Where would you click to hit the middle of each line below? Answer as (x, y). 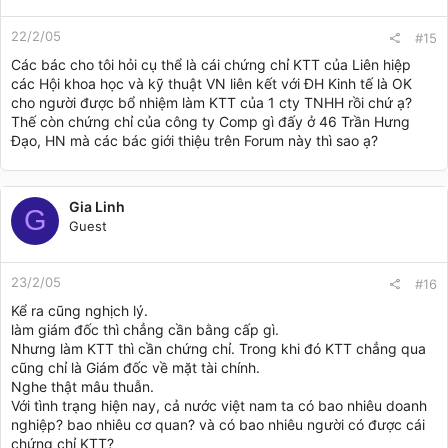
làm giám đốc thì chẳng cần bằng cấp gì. (145, 329)
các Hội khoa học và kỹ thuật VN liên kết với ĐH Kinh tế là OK (211, 83)
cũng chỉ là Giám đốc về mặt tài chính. (135, 367)
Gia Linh (97, 206)
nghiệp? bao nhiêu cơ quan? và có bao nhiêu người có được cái (218, 424)
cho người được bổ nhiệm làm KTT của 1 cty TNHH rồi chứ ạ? (211, 102)
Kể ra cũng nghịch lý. (79, 310)
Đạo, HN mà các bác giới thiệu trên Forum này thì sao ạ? (194, 140)
